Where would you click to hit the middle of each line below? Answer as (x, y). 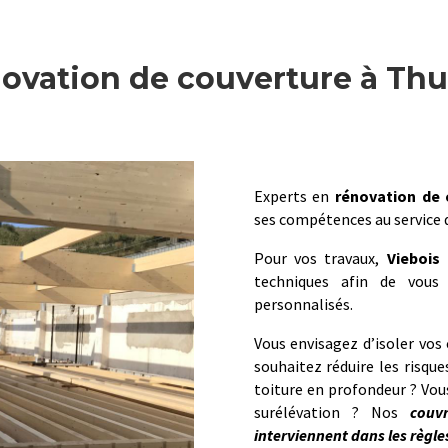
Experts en (294, 196)
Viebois (413, 258)
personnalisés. (303, 304)
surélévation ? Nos (332, 412)
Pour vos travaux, (320, 258)
